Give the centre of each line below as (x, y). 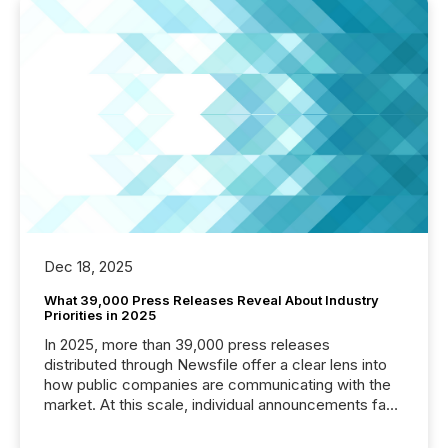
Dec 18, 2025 (88, 267)
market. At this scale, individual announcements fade (224, 405)
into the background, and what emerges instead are (220, 425)
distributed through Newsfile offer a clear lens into (215, 365)
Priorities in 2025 (100, 315)
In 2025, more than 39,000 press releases (187, 345)
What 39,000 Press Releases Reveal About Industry (211, 300)
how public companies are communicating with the (217, 385)
